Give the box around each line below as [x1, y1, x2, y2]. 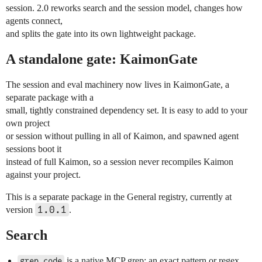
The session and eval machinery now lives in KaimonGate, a [6, 80, 229, 90]
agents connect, [6, 16, 63, 26]
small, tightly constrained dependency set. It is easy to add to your [6, 105, 247, 116]
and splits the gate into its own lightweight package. [6, 29, 196, 39]
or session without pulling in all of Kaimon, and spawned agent [6, 131, 239, 142]
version [6, 205, 35, 215]
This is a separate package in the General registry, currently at [6, 192, 232, 202]
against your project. [6, 170, 81, 180]
